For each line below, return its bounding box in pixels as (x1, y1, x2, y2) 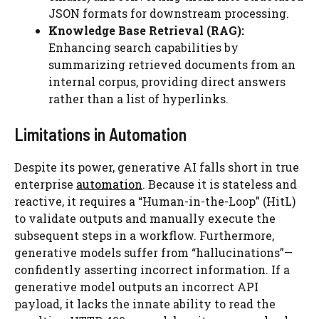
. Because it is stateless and (142, 177, 297, 192)
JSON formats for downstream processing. (48, 6, 289, 21)
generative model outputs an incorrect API (14, 279, 258, 294)
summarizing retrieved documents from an (48, 57, 296, 72)
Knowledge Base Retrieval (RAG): (48, 23, 244, 38)
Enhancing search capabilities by (48, 40, 239, 55)
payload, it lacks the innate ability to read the (14, 296, 276, 311)
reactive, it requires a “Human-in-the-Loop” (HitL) (14, 194, 296, 209)
